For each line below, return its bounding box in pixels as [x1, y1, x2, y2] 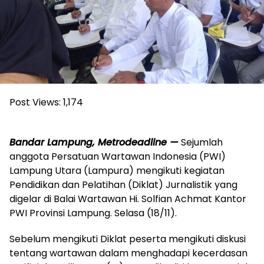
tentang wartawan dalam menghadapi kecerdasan [9, 246, 247, 260]
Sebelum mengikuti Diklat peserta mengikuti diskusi [9, 232, 246, 246]
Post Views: [9, 95, 61, 109]
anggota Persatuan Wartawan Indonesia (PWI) [9, 149, 226, 163]
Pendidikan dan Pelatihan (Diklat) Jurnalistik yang [9, 177, 237, 192]
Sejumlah [179, 135, 223, 149]
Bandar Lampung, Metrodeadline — [9, 135, 179, 149]
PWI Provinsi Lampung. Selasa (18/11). [9, 206, 177, 220]
